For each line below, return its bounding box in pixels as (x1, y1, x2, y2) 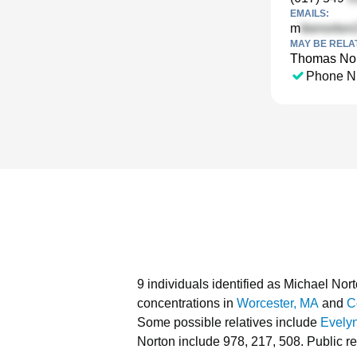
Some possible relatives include (137, 316, 320, 329)
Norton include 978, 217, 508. (137, 335, 304, 348)
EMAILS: (290, 8, 329, 19)
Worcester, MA (237, 296, 319, 310)
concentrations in (137, 296, 237, 310)
